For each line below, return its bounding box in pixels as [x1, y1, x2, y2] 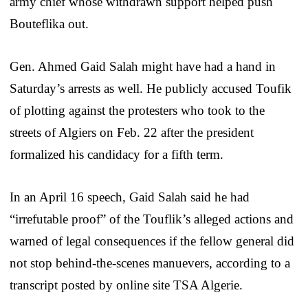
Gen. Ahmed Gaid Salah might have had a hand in [10, 58, 276, 74]
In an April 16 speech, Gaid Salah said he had [10, 189, 250, 204]
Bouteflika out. [10, 16, 89, 31]
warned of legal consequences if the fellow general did [10, 233, 294, 248]
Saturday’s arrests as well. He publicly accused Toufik [10, 80, 291, 96]
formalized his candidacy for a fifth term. [10, 146, 223, 162]
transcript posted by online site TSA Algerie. [10, 277, 243, 292]
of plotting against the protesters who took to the [10, 102, 265, 118]
